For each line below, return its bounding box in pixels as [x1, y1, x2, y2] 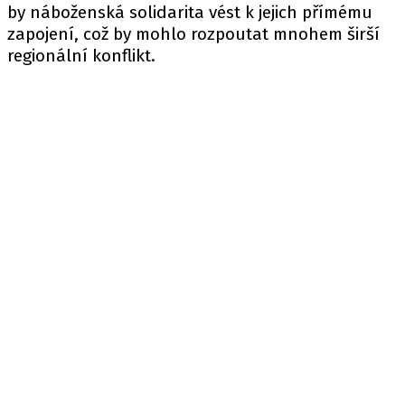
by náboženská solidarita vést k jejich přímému [7, 2, 372, 23]
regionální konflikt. [7, 45, 155, 66]
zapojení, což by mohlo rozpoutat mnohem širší [7, 24, 380, 44]
